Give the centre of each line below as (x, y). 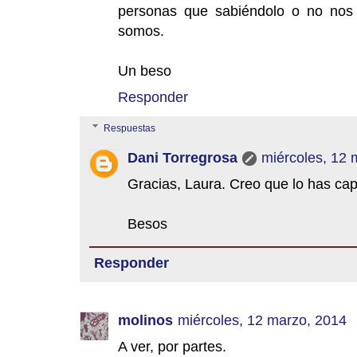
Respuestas (130, 129)
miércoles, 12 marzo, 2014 (262, 320)
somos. (141, 30)
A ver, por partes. (172, 347)
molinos (145, 320)
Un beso (145, 70)
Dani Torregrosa (182, 158)
